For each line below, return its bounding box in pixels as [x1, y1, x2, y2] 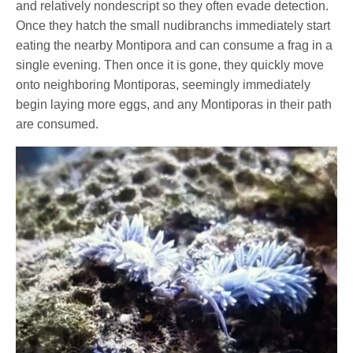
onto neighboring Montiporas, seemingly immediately [16, 77, 311, 91]
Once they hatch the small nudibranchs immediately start [16, 18, 331, 32]
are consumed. [16, 117, 99, 131]
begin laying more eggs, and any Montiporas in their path [16, 97, 333, 111]
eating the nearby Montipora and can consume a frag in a [16, 38, 333, 52]
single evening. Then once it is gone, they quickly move [16, 58, 325, 72]
